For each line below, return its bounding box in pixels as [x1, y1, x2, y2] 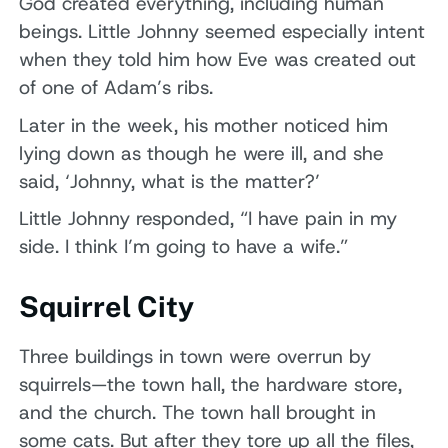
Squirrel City [19, 289, 195, 323]
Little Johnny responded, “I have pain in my [19, 206, 398, 232]
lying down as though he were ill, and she [19, 140, 385, 166]
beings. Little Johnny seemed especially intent [19, 18, 426, 44]
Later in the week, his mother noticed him [19, 112, 389, 138]
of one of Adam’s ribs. [19, 74, 214, 100]
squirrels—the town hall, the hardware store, [19, 371, 403, 397]
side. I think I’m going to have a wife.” [19, 234, 349, 260]
